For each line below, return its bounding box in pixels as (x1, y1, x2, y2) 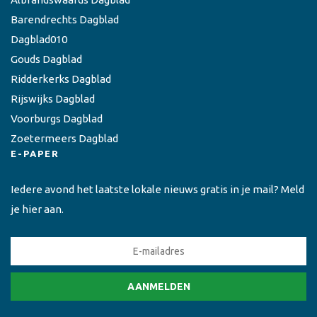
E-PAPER (11, 148, 59, 158)
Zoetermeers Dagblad (11, 132, 118, 144)
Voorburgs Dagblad (11, 112, 103, 125)
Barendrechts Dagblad (11, 13, 119, 25)
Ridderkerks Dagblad (11, 72, 111, 85)
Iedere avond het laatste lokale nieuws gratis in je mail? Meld (11, 183, 304, 195)
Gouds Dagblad (11, 52, 82, 65)
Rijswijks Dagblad (11, 92, 95, 105)
